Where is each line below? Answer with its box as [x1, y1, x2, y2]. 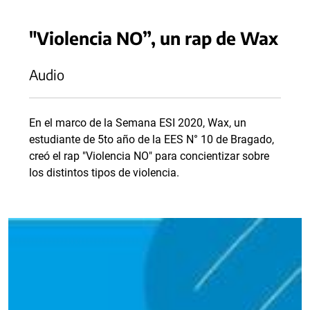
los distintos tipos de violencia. [29, 166, 185, 179]
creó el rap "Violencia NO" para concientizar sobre [29, 149, 269, 163]
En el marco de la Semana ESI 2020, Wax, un [29, 116, 246, 129]
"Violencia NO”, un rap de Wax [29, 27, 278, 48]
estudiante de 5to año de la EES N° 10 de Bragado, [29, 133, 274, 146]
